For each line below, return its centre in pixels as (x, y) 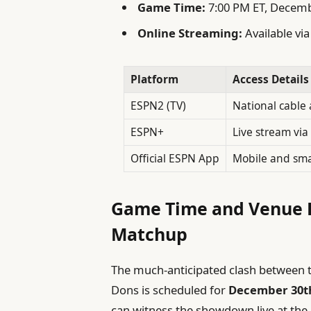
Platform (154, 79)
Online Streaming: (190, 33)
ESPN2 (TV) (158, 106)
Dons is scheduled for (170, 290)
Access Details (271, 79)
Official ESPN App (175, 159)
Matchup (150, 234)
